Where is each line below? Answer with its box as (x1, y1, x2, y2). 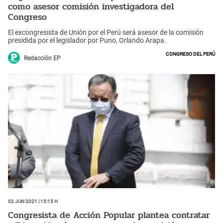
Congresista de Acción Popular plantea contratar (8, 208, 210, 222)
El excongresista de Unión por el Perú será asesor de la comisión (8, 28, 204, 37)
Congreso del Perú (166, 49, 215, 58)
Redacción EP (24, 55, 61, 62)
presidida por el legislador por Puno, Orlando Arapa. (8, 36, 166, 45)
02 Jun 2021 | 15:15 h (8, 197, 58, 205)
